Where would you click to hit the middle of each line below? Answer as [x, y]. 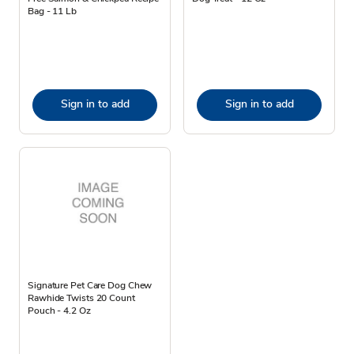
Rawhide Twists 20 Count [81, 298]
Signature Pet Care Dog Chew [90, 285]
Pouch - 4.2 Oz [59, 310]
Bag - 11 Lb [52, 11]
